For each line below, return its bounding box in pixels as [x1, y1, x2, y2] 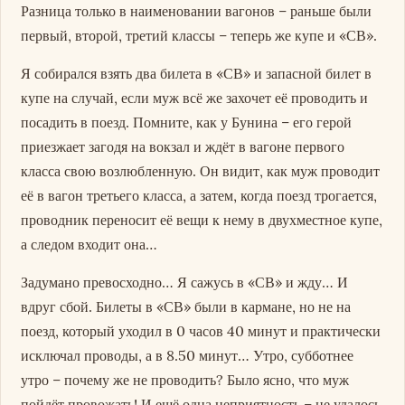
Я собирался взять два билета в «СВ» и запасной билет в [21, 64, 372, 83]
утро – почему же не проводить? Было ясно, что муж [21, 371, 350, 390]
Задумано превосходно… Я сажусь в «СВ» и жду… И [21, 273, 349, 292]
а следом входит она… [21, 235, 158, 254]
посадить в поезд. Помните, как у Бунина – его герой [21, 113, 353, 132]
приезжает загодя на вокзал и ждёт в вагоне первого [21, 137, 345, 156]
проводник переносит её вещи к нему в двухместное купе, [21, 211, 383, 230]
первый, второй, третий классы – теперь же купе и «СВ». [21, 25, 378, 44]
